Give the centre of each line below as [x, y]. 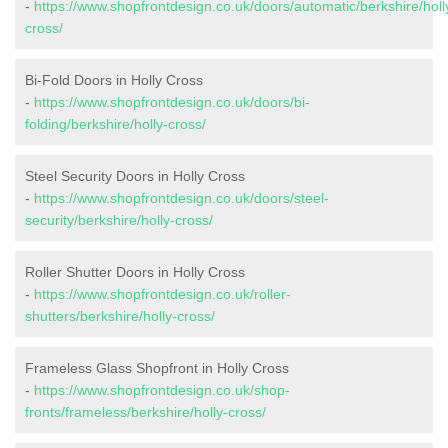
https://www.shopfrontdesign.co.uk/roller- [162, 294]
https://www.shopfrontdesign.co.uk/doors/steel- [181, 198]
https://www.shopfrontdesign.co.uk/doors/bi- [172, 102]
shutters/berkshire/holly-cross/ [120, 316]
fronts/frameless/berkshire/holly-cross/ [145, 412]
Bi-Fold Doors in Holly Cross [114, 80]
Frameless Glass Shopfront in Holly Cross [157, 368]
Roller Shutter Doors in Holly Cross [135, 272]
